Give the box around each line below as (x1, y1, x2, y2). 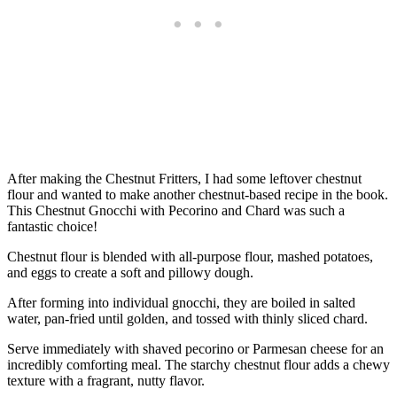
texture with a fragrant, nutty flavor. (7, 373, 205, 389)
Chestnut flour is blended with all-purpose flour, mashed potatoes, (7, 249, 373, 265)
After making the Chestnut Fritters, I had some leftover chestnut (7, 171, 362, 187)
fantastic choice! (7, 219, 97, 235)
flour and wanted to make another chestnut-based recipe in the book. (7, 187, 388, 203)
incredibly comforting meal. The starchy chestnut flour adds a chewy (7, 357, 390, 373)
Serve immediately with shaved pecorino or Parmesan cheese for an (7, 341, 384, 357)
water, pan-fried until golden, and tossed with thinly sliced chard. (7, 311, 368, 327)
